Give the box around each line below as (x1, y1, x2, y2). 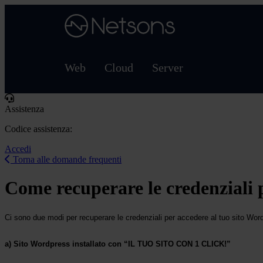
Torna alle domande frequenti (11, 154, 122, 164)
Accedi (5, 144, 31, 154)
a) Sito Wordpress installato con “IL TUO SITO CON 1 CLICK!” (5, 239, 231, 248)
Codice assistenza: (5, 124, 72, 134)
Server (152, 61, 183, 74)
